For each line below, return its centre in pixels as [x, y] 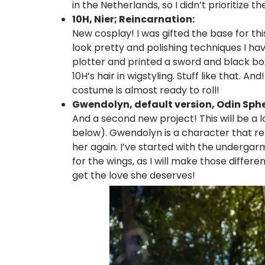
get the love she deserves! [134, 175]
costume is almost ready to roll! [146, 90]
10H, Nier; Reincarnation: [133, 19]
